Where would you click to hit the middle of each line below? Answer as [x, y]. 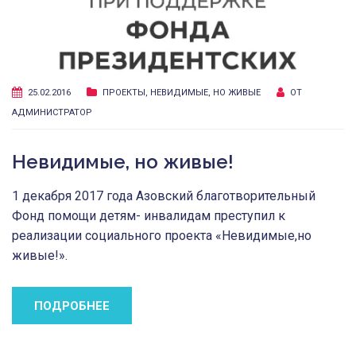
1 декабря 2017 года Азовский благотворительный [164, 195]
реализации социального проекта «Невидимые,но [162, 235]
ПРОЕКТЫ [124, 92]
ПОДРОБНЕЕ [72, 306]
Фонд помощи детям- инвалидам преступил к [149, 215]
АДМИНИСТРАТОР [52, 112]
